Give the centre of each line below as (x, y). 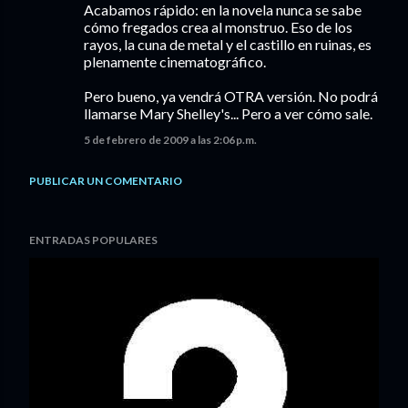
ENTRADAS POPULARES (93, 240)
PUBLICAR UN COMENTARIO (106, 181)
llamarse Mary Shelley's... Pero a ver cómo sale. (228, 113)
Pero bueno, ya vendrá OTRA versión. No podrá (231, 96)
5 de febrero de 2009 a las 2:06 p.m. (170, 140)
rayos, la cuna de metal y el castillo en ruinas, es (228, 44)
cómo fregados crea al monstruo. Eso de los (218, 27)
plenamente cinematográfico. (175, 61)
